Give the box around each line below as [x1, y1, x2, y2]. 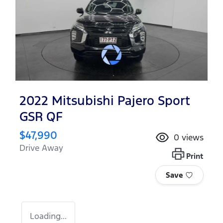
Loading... [30, 211, 67, 222]
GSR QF [19, 109, 63, 124]
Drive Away [19, 142, 63, 153]
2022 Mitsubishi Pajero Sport [19, 93, 190, 109]
